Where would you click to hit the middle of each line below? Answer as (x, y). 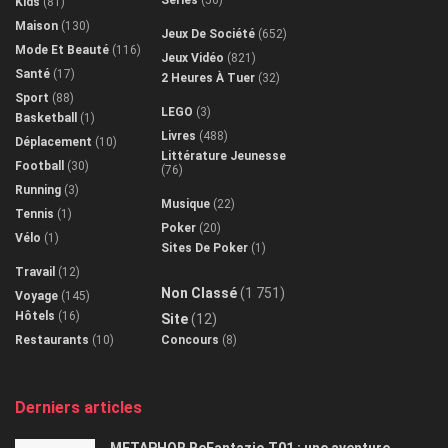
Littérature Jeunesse (223, 156)
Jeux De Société (208, 34)
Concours (190, 340)
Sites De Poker (204, 248)
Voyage (36, 296)
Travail (35, 272)
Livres (178, 136)
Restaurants (52, 340)
